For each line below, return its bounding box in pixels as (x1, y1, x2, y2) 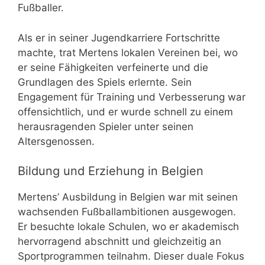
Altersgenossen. (18, 135, 95, 147)
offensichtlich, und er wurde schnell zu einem (18, 105, 233, 118)
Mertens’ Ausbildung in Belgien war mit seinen (18, 191, 238, 203)
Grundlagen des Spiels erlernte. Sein (18, 76, 192, 88)
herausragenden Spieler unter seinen (18, 120, 193, 132)
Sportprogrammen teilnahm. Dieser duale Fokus (18, 250, 244, 263)
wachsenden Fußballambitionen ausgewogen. (18, 206, 236, 218)
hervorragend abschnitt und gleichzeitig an (18, 235, 221, 248)
